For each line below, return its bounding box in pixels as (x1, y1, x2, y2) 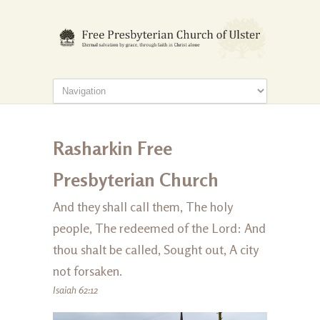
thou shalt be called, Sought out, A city (53, 241, 258, 258)
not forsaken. (53, 263, 122, 279)
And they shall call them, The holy (53, 199, 232, 215)
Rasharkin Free (53, 137, 172, 160)
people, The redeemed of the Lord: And (53, 220, 266, 236)
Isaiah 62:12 (53, 284, 98, 296)
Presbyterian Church (53, 169, 219, 191)
